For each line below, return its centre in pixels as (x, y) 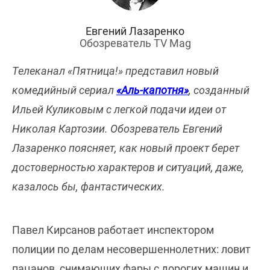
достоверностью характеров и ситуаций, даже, (128, 167)
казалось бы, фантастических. (89, 187)
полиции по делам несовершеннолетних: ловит (131, 249)
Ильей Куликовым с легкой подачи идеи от (119, 109)
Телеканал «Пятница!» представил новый (115, 71)
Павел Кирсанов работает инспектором (113, 230)
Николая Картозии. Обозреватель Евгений (117, 129)
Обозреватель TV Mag (135, 43)
